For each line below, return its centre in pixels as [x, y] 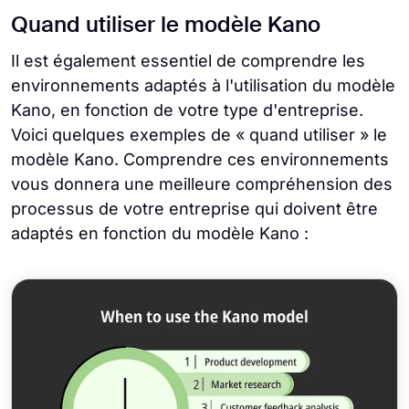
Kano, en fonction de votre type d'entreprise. [187, 110]
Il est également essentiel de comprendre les [188, 60]
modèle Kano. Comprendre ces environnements [200, 159]
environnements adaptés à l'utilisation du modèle [203, 85]
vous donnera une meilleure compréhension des [202, 184]
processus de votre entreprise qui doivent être [194, 208]
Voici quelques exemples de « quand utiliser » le [199, 134]
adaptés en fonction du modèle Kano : [160, 233]
